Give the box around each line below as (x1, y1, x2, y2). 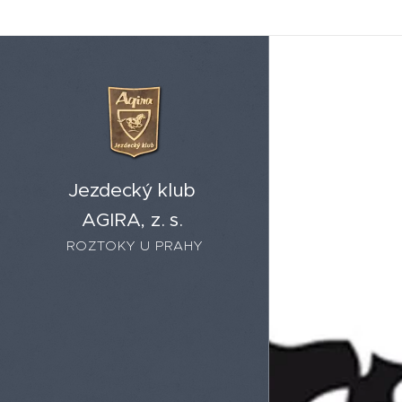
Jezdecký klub (48, 179, 222, 202)
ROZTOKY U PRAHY (66, 237, 203, 254)
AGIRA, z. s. (82, 208, 188, 232)
